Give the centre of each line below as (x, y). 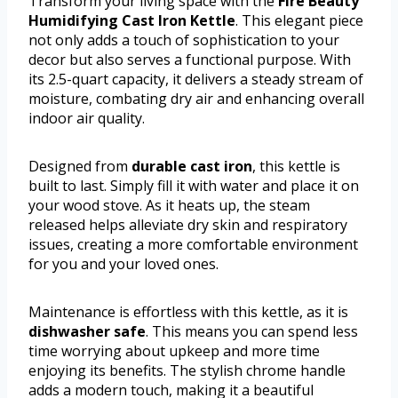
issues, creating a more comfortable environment (193, 244)
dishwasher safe (87, 331)
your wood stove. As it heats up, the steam (169, 205)
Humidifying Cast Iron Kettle (132, 20)
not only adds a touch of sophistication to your (184, 40)
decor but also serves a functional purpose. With (190, 59)
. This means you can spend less (252, 331)
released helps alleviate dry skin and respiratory (188, 224)
